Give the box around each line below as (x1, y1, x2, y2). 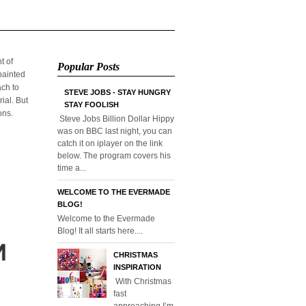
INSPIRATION (113, 263, 161, 272)
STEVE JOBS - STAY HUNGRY (64, 88, 171, 97)
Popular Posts (57, 61, 120, 72)
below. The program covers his (57, 150, 171, 161)
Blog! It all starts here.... (57, 225, 143, 236)
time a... (57, 163, 86, 173)
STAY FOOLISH (64, 100, 119, 109)
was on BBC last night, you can (57, 126, 172, 136)
